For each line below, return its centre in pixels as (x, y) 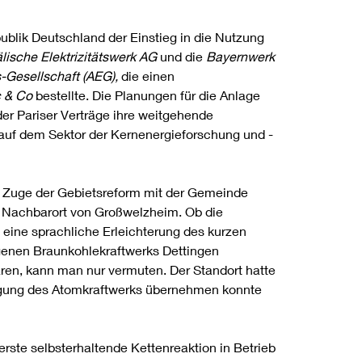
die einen (146, 75)
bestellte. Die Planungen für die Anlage (146, 95)
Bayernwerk (240, 56)
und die (181, 56)
